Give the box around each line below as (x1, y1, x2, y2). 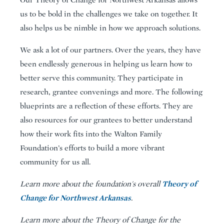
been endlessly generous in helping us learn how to (20, 59, 192, 68)
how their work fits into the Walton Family (20, 129, 162, 138)
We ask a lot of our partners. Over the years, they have (20, 45, 201, 54)
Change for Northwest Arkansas (20, 192, 131, 202)
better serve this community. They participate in (20, 73, 183, 82)
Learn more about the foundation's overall (20, 179, 162, 188)
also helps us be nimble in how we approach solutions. (20, 23, 200, 32)
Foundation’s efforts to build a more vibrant (20, 143, 164, 152)
